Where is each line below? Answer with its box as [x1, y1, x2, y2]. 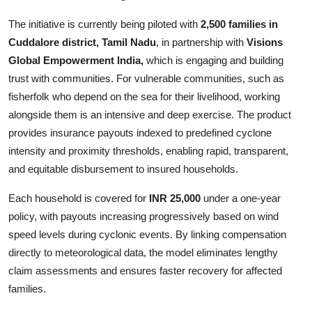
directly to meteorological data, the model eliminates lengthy [8, 246, 278, 258]
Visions [247, 36, 283, 48]
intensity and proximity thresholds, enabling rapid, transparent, [8, 144, 288, 157]
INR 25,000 [149, 192, 201, 204]
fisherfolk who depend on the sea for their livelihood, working [8, 90, 280, 102]
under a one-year [201, 192, 281, 204]
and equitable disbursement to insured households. [8, 162, 238, 175]
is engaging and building [175, 54, 283, 66]
